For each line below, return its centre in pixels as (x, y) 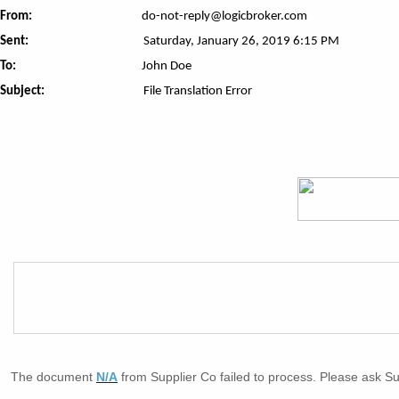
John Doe (167, 66)
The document (53, 377)
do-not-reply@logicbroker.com (224, 16)
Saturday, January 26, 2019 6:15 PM (241, 41)
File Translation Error (198, 91)
